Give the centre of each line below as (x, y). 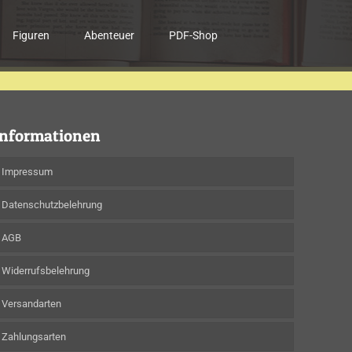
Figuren (31, 35)
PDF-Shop (194, 35)
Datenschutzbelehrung (52, 205)
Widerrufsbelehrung (46, 271)
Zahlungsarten (34, 337)
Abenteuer (110, 35)
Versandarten (32, 304)
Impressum (27, 172)
